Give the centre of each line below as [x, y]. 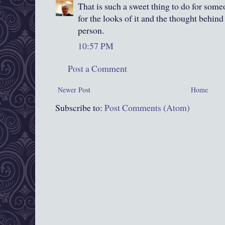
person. [91, 30]
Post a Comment [97, 69]
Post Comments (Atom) [147, 108]
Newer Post [74, 90]
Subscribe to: [80, 108]
